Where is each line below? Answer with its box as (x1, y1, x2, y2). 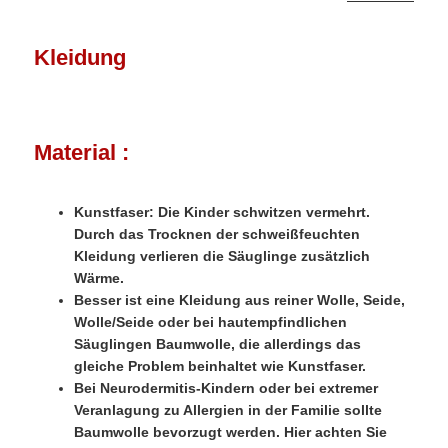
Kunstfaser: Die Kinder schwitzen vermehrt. (74, 204, 371, 221)
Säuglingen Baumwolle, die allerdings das (74, 336, 362, 353)
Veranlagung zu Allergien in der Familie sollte (74, 402, 383, 419)
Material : (34, 140, 130, 166)
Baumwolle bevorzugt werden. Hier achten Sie (74, 424, 388, 441)
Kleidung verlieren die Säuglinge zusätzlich (74, 248, 371, 265)
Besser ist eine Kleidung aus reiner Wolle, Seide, (74, 292, 406, 309)
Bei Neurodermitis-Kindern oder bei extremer (74, 380, 379, 397)
